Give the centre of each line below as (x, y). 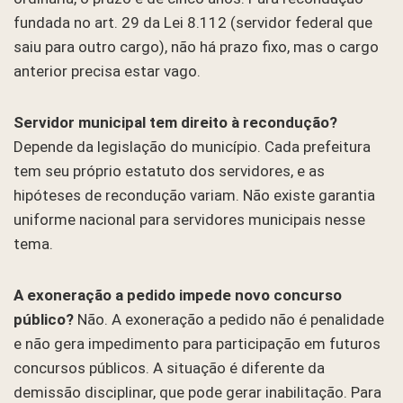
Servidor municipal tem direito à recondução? (175, 122)
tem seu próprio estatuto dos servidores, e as (169, 170)
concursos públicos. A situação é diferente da (169, 367)
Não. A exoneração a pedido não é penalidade (229, 319)
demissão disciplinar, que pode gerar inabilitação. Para (197, 392)
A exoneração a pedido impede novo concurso (178, 295)
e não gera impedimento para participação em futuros (197, 343)
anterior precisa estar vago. (107, 71)
